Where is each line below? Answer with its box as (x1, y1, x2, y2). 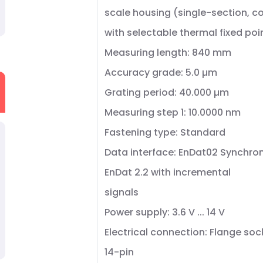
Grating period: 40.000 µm (104, 86, 229, 99)
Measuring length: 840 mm (104, 46, 231, 59)
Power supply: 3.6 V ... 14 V (104, 205, 225, 219)
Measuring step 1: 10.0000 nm (104, 106, 241, 119)
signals (104, 186, 139, 199)
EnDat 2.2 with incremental (104, 166, 231, 179)
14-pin (104, 245, 134, 259)
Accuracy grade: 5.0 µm (104, 66, 217, 79)
